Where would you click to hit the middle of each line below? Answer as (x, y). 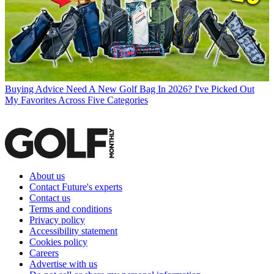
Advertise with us (63, 264)
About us (47, 176)
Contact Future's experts (76, 187)
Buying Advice (34, 89)
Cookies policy (58, 242)
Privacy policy (57, 220)
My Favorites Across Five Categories (76, 100)
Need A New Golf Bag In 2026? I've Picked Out (160, 89)
